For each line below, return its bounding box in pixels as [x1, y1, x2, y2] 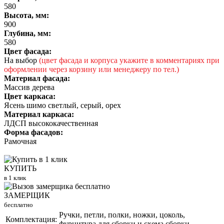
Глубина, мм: [4, 29, 51, 38]
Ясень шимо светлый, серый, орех [4, 101, 121, 110]
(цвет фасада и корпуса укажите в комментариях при [39, 56, 219, 65]
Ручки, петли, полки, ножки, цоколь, [59, 210, 185, 219]
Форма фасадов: [4, 128, 63, 137]
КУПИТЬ [4, 164, 36, 173]
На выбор [4, 56, 39, 65]
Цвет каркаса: [4, 92, 55, 101]
